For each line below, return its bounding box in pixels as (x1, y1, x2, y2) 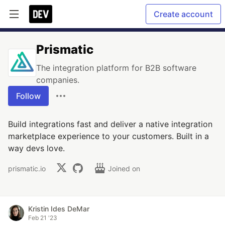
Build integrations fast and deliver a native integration (8, 119, 212, 129)
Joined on (108, 164, 142, 173)
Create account (154, 9, 213, 19)
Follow (16, 91, 41, 101)
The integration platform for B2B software (36, 63, 196, 73)
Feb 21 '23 (28, 214, 57, 221)
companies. (36, 75, 79, 85)
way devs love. (8, 143, 65, 153)
